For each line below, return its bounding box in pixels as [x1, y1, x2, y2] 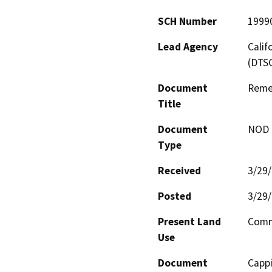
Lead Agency [158, 40, 218, 54]
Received [158, 164, 201, 178]
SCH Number [158, 15, 217, 29]
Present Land [158, 215, 221, 229]
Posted [158, 189, 191, 203]
